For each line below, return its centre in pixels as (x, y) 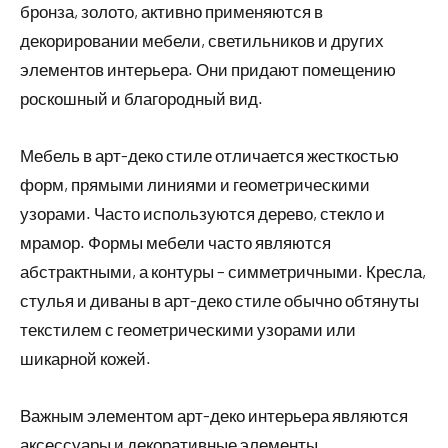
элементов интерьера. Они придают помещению (208, 69)
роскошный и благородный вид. (141, 98)
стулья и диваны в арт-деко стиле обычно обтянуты (219, 300)
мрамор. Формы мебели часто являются (175, 242)
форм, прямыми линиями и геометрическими (195, 184)
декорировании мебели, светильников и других (202, 40)
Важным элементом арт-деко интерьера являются (214, 415)
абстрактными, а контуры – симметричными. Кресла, (223, 271)
